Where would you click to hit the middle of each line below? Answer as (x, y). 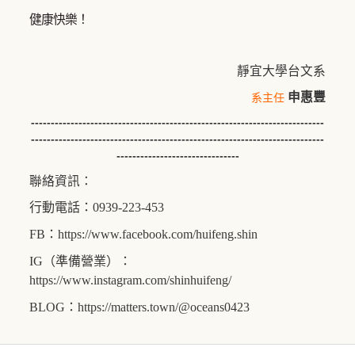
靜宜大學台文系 (281, 71)
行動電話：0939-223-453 (97, 207)
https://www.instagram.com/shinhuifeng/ (130, 280)
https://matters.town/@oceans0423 (164, 307)
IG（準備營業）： (80, 261)
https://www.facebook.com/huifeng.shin (158, 234)
